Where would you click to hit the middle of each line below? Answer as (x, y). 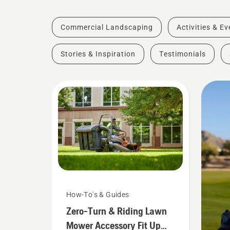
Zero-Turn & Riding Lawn (116, 210)
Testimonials (182, 54)
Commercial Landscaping (107, 27)
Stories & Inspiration (98, 54)
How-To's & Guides (98, 194)
